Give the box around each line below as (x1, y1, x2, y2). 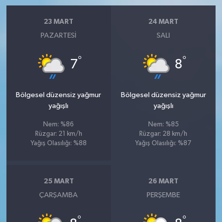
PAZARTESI (41, 31, 77, 39)
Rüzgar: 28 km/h (139, 130, 188, 137)
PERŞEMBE (147, 191, 180, 199)
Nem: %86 (43, 121, 74, 128)
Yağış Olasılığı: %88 (30, 140, 87, 147)
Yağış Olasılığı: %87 (135, 140, 192, 147)
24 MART (148, 18, 179, 26)
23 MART (44, 18, 74, 26)
